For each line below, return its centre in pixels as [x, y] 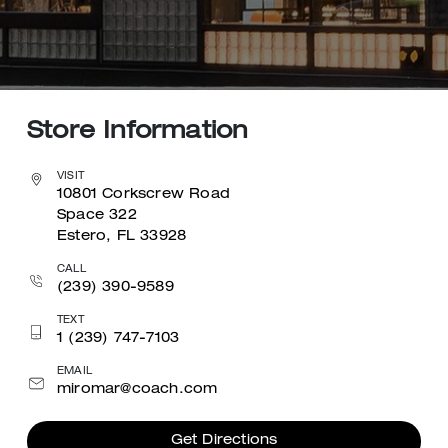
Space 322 [97, 216]
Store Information [138, 133]
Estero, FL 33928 [122, 237]
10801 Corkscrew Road [143, 195]
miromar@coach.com [137, 390]
